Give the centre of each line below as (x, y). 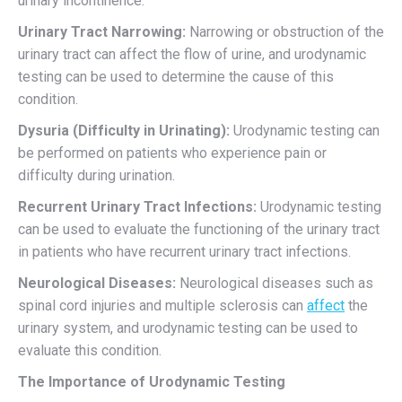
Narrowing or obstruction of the (285, 32)
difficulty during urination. (96, 176)
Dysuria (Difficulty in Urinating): (124, 131)
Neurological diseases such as (275, 284)
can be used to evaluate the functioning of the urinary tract (199, 230)
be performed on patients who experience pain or (172, 153)
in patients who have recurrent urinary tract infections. (184, 252)
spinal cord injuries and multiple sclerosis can (162, 306)
